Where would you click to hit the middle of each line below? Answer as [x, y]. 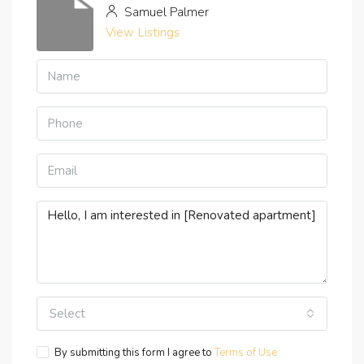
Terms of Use [246, 353]
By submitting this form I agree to [134, 353]
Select [67, 314]
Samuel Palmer [165, 13]
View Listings [143, 33]
